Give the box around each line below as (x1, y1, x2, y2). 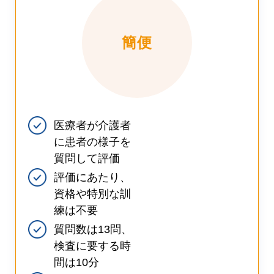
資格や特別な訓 (54, 188, 131, 201)
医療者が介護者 (54, 119, 131, 132)
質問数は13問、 (54, 223, 132, 236)
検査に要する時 (54, 240, 131, 253)
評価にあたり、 (54, 171, 131, 184)
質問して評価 (54, 152, 120, 165)
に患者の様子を (54, 136, 131, 149)
